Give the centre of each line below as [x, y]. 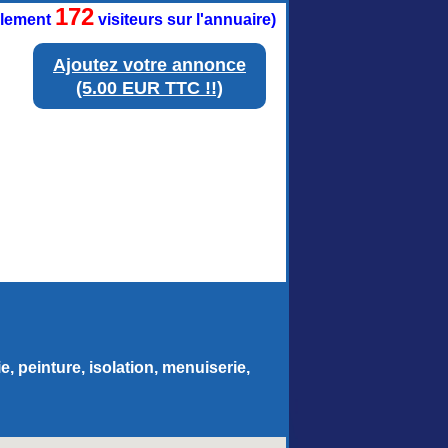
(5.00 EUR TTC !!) [149, 88]
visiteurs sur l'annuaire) [185, 19]
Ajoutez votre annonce [149, 65]
